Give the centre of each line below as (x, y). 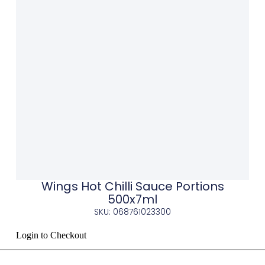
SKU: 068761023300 (132, 212)
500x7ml (132, 200)
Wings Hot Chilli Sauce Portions (132, 187)
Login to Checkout (51, 235)
